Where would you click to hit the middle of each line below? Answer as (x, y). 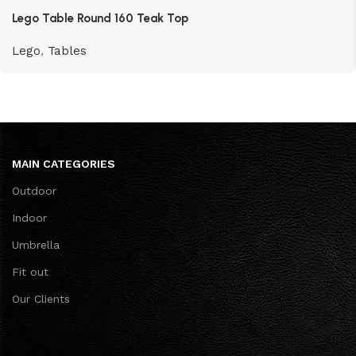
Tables (67, 51)
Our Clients (41, 299)
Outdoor (34, 191)
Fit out (30, 272)
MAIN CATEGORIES (64, 164)
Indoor (29, 218)
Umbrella (36, 245)
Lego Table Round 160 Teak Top (100, 19)
